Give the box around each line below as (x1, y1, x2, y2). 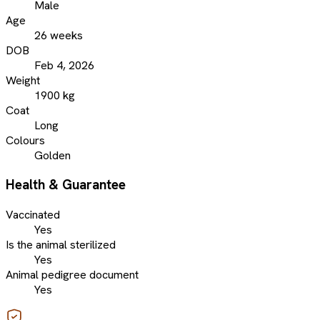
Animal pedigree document (6, 267, 139, 283)
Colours (6, 132, 45, 148)
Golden (34, 147, 71, 163)
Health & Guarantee (6, 176, 126, 194)
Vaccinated (6, 207, 60, 223)
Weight (6, 72, 40, 88)
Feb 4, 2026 (34, 57, 94, 73)
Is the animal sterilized (6, 237, 116, 253)
